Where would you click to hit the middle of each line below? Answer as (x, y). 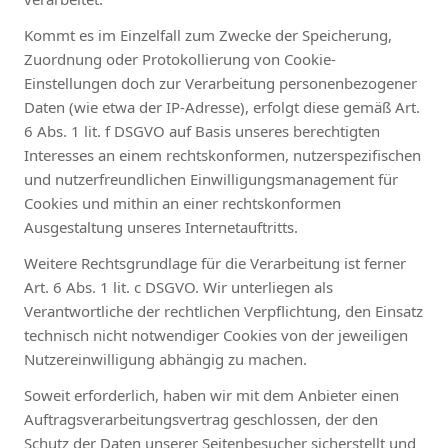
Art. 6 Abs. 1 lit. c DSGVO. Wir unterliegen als (178, 286)
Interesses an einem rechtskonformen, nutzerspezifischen (222, 154)
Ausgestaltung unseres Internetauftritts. (161, 226)
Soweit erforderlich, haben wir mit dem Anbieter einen (211, 394)
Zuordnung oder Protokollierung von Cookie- (180, 58)
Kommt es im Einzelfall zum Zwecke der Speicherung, (208, 34)
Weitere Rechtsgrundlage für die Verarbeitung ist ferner (215, 262)
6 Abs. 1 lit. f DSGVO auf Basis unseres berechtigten (202, 130)
